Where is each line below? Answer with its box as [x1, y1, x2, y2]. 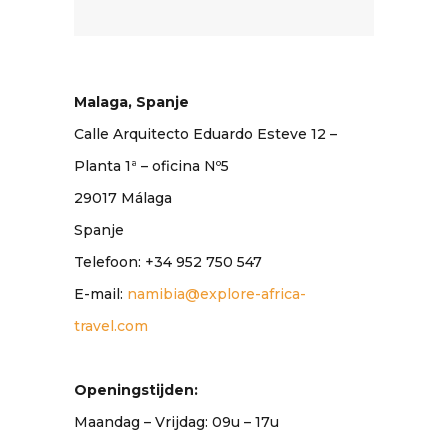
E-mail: [74, 285, 127, 304]
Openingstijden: [74, 381, 198, 400]
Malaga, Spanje [74, 93, 189, 112]
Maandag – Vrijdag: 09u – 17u [74, 413, 279, 432]
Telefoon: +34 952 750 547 [74, 253, 262, 272]
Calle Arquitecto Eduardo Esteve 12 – [74, 125, 337, 144]
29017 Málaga [74, 189, 172, 208]
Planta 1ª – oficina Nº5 [74, 157, 229, 176]
